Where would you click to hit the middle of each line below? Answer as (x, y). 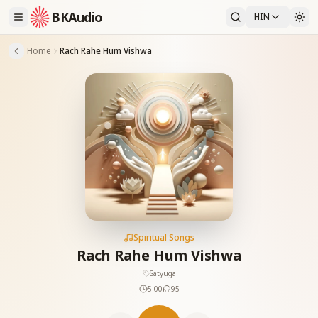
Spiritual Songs (164, 237)
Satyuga (163, 273)
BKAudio (77, 17)
